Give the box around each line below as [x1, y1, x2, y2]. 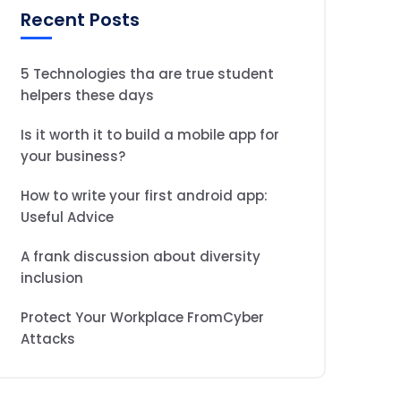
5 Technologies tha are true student [21, 64, 274, 83]
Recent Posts [21, 7, 140, 32]
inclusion [21, 269, 83, 287]
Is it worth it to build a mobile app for [21, 125, 279, 144]
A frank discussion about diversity [21, 247, 260, 266]
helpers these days [21, 86, 154, 105]
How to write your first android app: [21, 186, 268, 205]
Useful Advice [21, 208, 114, 226]
